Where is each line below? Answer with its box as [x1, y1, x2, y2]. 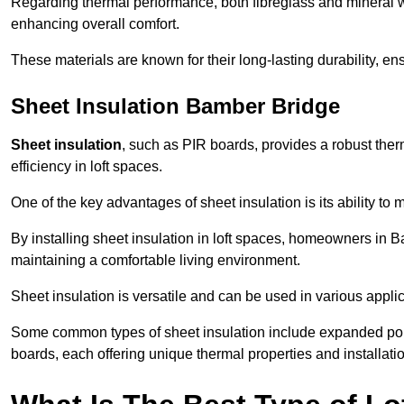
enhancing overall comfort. [11, 16, 179, 32]
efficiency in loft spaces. [11, 159, 162, 175]
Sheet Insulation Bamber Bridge [11, 94, 340, 119]
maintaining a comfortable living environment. [11, 252, 300, 269]
